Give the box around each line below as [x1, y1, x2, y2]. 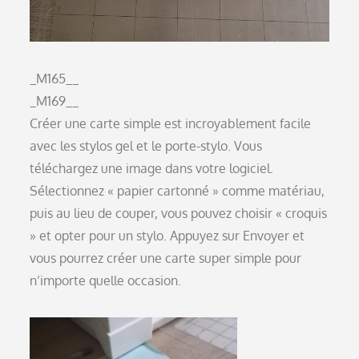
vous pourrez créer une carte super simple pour [30, 249, 302, 266]
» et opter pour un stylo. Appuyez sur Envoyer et [30, 227, 305, 244]
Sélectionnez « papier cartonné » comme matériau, [30, 182, 325, 199]
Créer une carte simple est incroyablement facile [30, 115, 312, 131]
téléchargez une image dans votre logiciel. [30, 159, 274, 176]
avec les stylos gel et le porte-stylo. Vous [30, 137, 263, 154]
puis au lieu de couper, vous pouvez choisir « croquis [30, 204, 328, 221]
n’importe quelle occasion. [30, 272, 182, 288]
